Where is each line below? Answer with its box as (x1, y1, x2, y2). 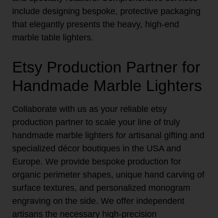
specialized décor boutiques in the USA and (12, 143, 181, 153)
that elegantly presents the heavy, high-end (12, 19, 179, 30)
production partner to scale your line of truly (12, 117, 180, 127)
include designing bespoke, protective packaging (12, 6, 200, 17)
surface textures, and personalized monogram (12, 182, 190, 193)
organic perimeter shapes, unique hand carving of (12, 169, 204, 180)
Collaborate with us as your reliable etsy (12, 104, 167, 114)
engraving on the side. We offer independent (12, 196, 184, 206)
